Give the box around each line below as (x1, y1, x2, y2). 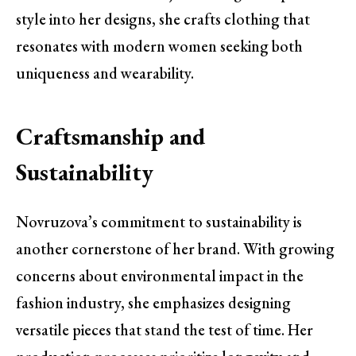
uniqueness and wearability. (16, 62, 194, 83)
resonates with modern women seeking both (16, 35, 303, 56)
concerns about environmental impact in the (16, 265, 304, 286)
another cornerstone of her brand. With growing (16, 238, 335, 259)
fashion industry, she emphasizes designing (16, 292, 291, 313)
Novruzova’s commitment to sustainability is (16, 211, 302, 232)
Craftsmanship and (16, 121, 205, 153)
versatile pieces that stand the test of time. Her (16, 319, 313, 340)
